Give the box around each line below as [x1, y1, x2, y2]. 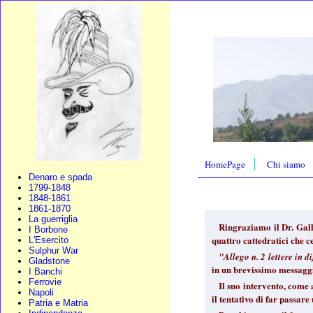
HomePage [205, 157, 246, 170]
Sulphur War [29, 245, 78, 256]
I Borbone [29, 224, 68, 235]
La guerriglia [29, 214, 78, 224]
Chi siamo [267, 157, 306, 170]
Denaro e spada [29, 172, 92, 182]
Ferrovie [29, 277, 61, 287]
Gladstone [29, 256, 70, 266]
